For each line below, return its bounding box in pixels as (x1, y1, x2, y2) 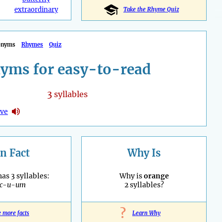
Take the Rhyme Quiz (123, 6, 179, 13)
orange (143, 171, 169, 181)
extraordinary (14, 5, 58, 14)
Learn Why (132, 210, 161, 217)
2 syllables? (124, 180, 164, 190)
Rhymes (21, 41, 43, 49)
